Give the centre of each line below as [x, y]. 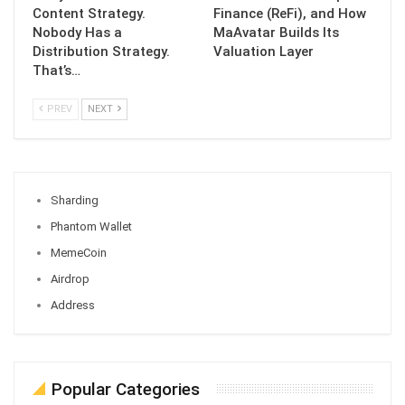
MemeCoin [79, 253]
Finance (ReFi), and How [290, 14]
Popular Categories [126, 390]
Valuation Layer [264, 52]
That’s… [57, 71]
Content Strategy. [89, 14]
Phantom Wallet [91, 227]
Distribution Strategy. [101, 52]
